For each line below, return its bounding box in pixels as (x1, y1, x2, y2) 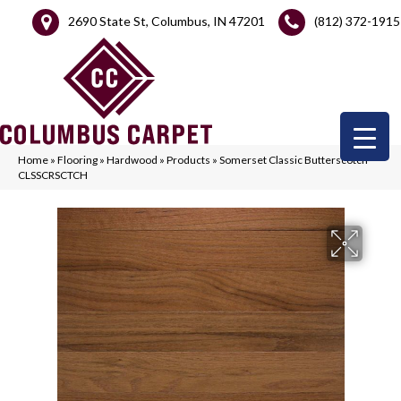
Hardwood (107, 153, 158, 166)
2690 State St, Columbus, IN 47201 (68, 13, 265, 29)
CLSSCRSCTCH (18, 168, 88, 182)
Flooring (57, 153, 98, 166)
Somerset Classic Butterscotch (219, 153, 368, 166)
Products (166, 153, 210, 166)
